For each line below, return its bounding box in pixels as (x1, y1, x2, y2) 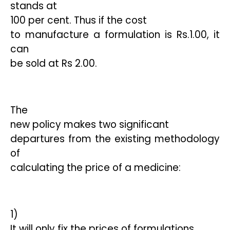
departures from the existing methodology (10, 132, 220, 146)
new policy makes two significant (10, 118, 169, 131)
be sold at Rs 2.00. (10, 56, 97, 70)
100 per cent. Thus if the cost (10, 13, 147, 27)
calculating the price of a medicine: (10, 161, 181, 175)
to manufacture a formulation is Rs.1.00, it (10, 28, 220, 42)
